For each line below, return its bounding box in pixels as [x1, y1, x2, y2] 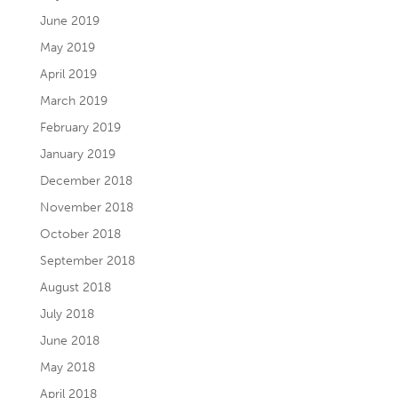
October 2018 [39, 227, 121, 242]
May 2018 [39, 360, 95, 375]
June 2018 [39, 333, 99, 348]
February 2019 [39, 120, 121, 135]
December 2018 [39, 173, 132, 188]
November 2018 [39, 200, 133, 215]
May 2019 [39, 40, 95, 55]
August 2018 [39, 280, 111, 295]
